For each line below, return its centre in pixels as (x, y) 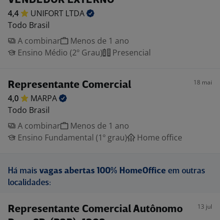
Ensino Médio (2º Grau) (59, 53)
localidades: (29, 183)
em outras (186, 171)
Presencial (131, 53)
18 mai (203, 82)
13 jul (205, 206)
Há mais (24, 171)
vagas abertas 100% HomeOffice (103, 171)
